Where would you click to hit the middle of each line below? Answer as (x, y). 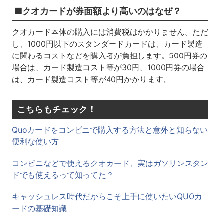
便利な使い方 (35, 141)
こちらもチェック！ (56, 109)
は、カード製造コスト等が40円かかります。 (91, 79)
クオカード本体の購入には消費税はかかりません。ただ (110, 32)
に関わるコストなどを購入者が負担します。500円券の (109, 55)
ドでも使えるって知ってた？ (63, 175)
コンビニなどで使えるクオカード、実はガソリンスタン (110, 163)
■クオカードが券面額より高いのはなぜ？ (97, 11)
